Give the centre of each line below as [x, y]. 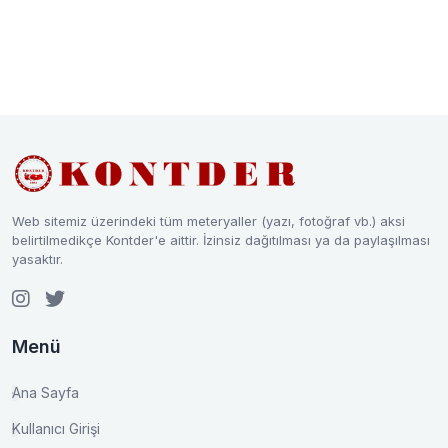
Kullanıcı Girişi [56, 428]
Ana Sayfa [45, 392]
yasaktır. [37, 259]
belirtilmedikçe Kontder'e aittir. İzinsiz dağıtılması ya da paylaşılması [221, 240]
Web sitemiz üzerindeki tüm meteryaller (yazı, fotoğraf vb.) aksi [208, 221]
